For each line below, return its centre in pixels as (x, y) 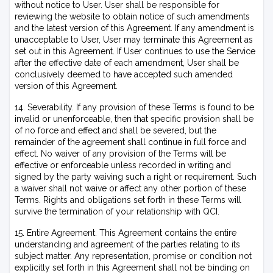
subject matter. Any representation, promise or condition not (133, 256)
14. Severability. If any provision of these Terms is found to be (134, 107)
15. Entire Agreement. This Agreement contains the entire (126, 233)
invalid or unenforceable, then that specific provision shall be (134, 119)
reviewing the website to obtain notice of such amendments (132, 16)
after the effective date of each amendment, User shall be (127, 63)
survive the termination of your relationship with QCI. (117, 211)
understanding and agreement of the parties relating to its (127, 244)
